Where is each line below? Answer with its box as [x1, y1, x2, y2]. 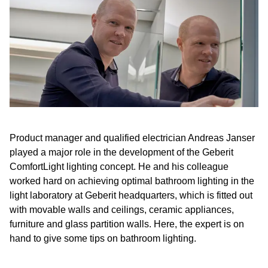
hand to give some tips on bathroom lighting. [10, 233, 196, 243]
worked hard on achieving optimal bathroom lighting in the [10, 176, 254, 186]
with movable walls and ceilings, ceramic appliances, [10, 205, 234, 215]
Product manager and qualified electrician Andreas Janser [10, 133, 255, 143]
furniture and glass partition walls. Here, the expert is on [10, 219, 244, 229]
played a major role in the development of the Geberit [10, 147, 233, 157]
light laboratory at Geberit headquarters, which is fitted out [10, 190, 252, 200]
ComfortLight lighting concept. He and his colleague [10, 162, 229, 172]
